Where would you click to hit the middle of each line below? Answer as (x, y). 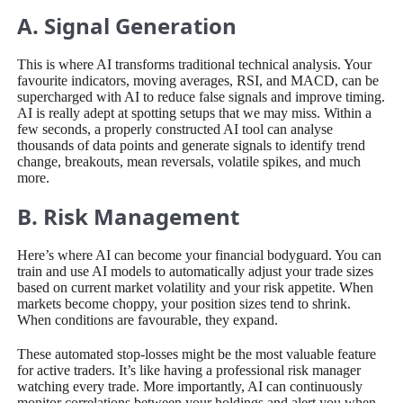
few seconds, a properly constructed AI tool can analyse (175, 129)
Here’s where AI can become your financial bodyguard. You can (200, 255)
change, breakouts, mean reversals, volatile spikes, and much (189, 161)
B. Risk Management (129, 216)
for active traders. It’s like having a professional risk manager (189, 370)
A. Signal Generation (127, 25)
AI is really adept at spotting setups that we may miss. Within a (195, 112)
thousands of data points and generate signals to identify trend (192, 145)
